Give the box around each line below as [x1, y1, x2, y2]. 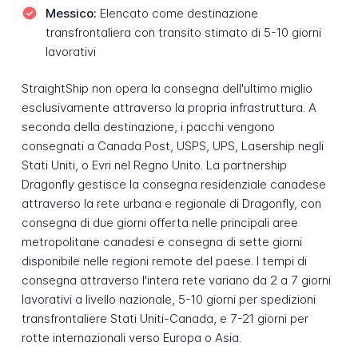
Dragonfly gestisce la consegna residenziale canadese [21, 177, 326, 193]
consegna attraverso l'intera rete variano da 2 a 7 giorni [21, 272, 331, 288]
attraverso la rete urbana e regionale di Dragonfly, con [21, 196, 321, 212]
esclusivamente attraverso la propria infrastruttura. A [21, 100, 316, 116]
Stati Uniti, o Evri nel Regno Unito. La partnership [21, 157, 287, 173]
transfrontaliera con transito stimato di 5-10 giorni [45, 24, 321, 40]
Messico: [45, 5, 97, 21]
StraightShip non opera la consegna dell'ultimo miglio [21, 81, 312, 97]
